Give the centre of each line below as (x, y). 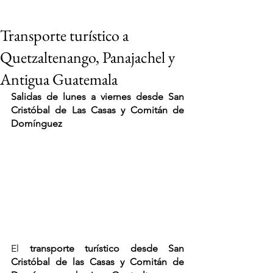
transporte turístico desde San (107, 248)
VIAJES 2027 (151, 253)
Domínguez (37, 123)
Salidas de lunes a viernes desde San (97, 97)
